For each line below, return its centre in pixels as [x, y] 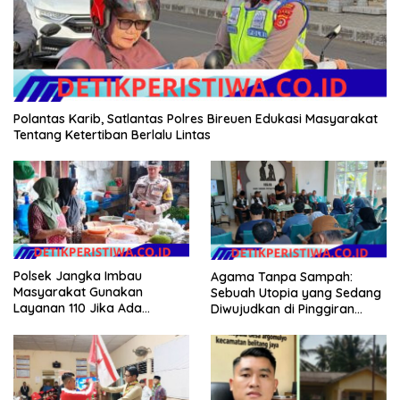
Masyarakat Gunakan [78, 292]
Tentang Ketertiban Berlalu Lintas [112, 134]
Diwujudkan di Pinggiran [283, 308]
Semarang [242, 325]
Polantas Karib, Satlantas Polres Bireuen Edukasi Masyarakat [196, 118]
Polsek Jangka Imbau [78, 276]
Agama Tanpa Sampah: [282, 276]
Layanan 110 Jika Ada [78, 308]
